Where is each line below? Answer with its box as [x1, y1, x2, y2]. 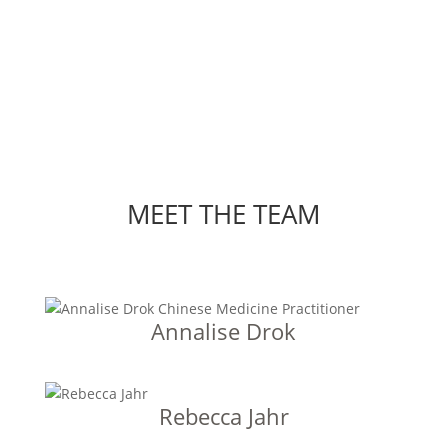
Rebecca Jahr [158, 401, 289, 431]
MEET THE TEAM [127, 196, 321, 232]
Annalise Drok [151, 316, 297, 346]
